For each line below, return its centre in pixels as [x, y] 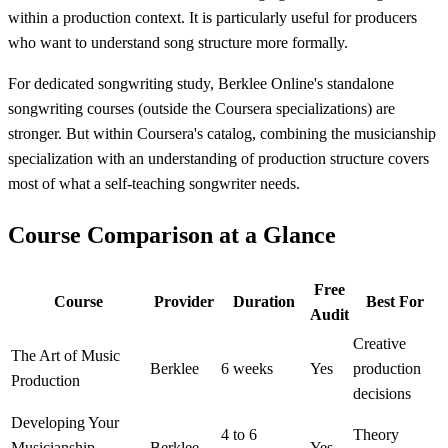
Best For [395, 302]
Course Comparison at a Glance [172, 235]
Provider [183, 302]
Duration [263, 302]
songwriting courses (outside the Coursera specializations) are [201, 109]
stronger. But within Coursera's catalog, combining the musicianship [222, 134]
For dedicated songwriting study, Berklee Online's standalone [201, 84]
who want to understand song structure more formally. [178, 43]
